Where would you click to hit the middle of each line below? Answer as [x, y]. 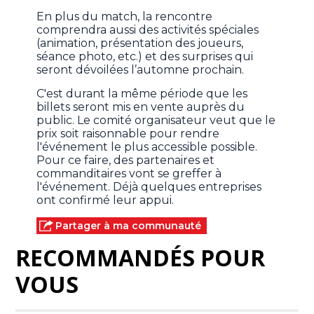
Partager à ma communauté [129, 226]
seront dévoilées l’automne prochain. [141, 70]
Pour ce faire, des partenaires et [126, 161]
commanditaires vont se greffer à [129, 174]
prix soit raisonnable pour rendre [128, 134]
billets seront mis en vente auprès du [141, 107]
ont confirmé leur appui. [105, 200]
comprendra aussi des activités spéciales [148, 30]
